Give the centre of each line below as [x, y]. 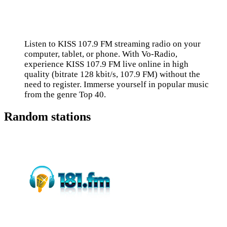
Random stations [47, 116]
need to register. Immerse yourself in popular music [117, 84]
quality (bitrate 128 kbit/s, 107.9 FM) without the [112, 74]
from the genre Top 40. [65, 94]
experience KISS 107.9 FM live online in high [106, 64]
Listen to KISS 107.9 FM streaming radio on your [112, 44]
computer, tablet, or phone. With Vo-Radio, [101, 54]
